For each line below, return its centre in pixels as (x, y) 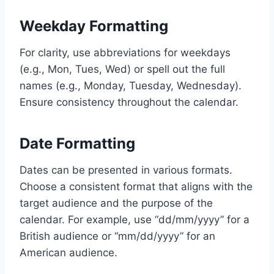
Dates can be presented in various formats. (126, 170)
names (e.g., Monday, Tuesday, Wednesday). (131, 85)
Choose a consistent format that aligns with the (136, 186)
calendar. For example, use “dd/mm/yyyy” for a (135, 219)
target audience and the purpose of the (116, 203)
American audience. (68, 252)
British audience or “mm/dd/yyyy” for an (117, 236)
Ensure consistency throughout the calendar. (129, 102)
